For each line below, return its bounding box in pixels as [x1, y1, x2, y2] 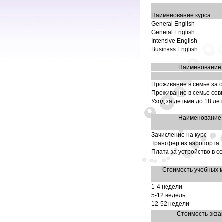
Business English [151, 46, 198, 53]
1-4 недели [151, 183, 182, 190]
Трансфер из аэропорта [151, 140, 219, 147]
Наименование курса [151, 12, 211, 19]
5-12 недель [151, 192, 185, 199]
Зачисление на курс [151, 131, 207, 138]
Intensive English [151, 37, 197, 44]
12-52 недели [151, 200, 189, 207]
